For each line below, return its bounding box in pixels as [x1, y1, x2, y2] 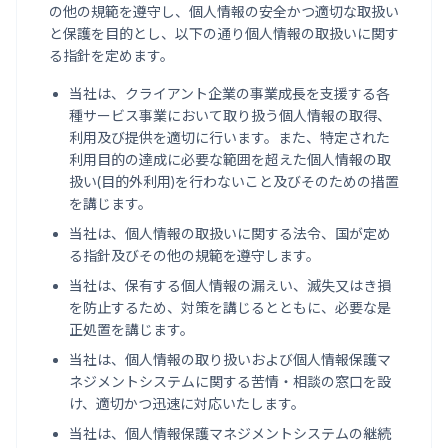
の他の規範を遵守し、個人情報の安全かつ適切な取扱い [49, 3, 399, 20]
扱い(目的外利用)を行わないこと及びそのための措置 [69, 173, 399, 190]
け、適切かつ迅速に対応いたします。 [69, 395, 305, 412]
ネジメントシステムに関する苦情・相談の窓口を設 [69, 373, 391, 390]
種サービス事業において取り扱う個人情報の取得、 [69, 107, 391, 124]
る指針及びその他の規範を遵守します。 [69, 247, 320, 264]
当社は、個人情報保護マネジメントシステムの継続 [69, 425, 391, 442]
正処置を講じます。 [69, 321, 194, 338]
